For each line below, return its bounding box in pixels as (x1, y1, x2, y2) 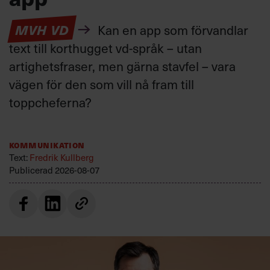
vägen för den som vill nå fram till (9, 74, 194, 93)
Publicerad (9, 163, 55, 177)
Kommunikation (9, 137, 85, 151)
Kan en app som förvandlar (94, 20, 248, 39)
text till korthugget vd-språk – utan (9, 38, 202, 57)
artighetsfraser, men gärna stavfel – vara (9, 56, 236, 75)
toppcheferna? (9, 92, 92, 111)
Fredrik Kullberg (30, 150, 94, 164)
